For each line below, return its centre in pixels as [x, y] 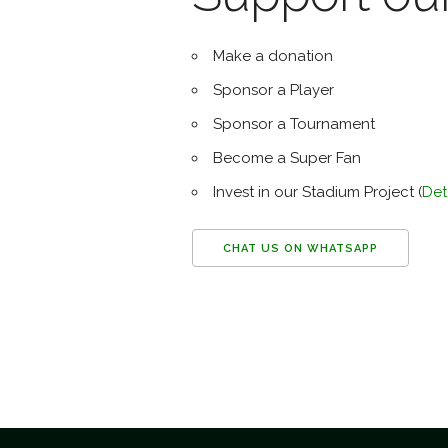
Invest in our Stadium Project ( [317, 192]
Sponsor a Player [273, 90]
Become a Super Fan [287, 158]
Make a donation [273, 56]
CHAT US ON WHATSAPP [300, 248]
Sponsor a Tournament [294, 124]
